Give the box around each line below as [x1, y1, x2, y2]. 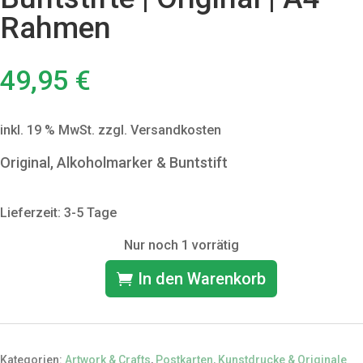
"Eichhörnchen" [83, 282, 183, 300]
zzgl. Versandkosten [98, 122, 221, 139]
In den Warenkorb [138, 269, 266, 289]
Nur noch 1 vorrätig [124, 237, 239, 254]
